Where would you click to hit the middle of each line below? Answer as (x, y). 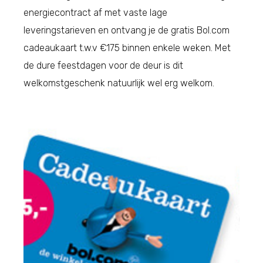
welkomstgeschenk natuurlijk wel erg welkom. (119, 83)
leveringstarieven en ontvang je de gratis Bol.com (127, 31)
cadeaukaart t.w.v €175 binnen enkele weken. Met (127, 48)
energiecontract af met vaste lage (95, 13)
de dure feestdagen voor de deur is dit (103, 66)
